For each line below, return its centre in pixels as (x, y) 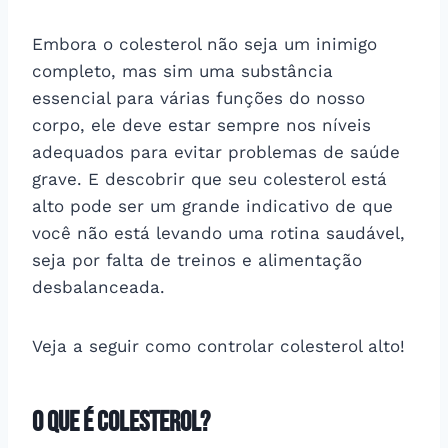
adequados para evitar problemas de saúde (216, 151)
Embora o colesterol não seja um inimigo (204, 43)
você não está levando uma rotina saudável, (218, 232)
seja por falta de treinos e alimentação (197, 259)
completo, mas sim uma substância (182, 70)
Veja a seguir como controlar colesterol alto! (218, 345)
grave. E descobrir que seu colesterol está (209, 178)
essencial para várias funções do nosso (198, 97)
